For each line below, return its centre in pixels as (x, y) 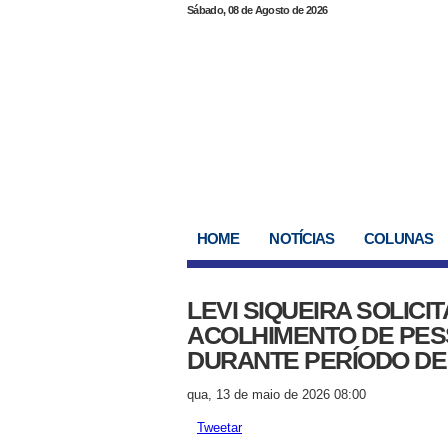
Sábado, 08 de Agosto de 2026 (257, 10)
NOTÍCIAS (302, 238)
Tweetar (219, 427)
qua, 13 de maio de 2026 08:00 (276, 394)
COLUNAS (398, 238)
